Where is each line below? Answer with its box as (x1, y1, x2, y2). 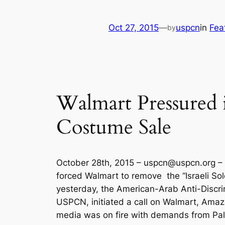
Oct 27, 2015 (108, 23, 159, 33)
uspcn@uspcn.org (144, 158, 215, 168)
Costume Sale (56, 114, 171, 142)
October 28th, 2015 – (56, 158, 144, 168)
